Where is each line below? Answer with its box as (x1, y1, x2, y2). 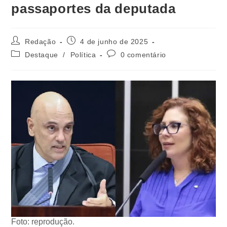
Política (70, 50, 96, 59)
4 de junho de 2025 (80, 37, 148, 46)
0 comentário (120, 50, 166, 59)
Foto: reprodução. (11, 217, 75, 226)
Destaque (25, 50, 58, 59)
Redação (25, 37, 56, 46)
